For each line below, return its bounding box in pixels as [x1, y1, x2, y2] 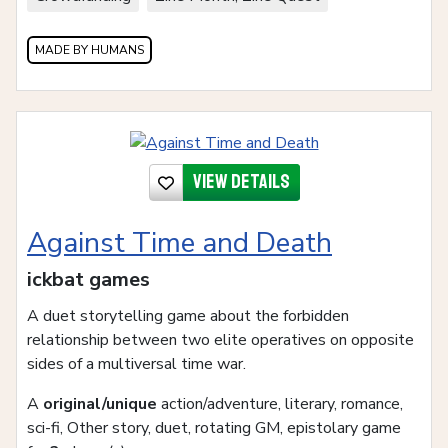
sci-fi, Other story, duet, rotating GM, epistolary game [27, 417, 401, 440]
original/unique [43, 393, 157, 416]
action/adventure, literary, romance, [157, 393, 403, 416]
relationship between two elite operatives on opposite [27, 329, 414, 352]
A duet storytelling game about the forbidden [27, 305, 349, 328]
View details [192, 169, 290, 195]
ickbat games [27, 266, 150, 294]
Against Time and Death [27, 224, 332, 263]
